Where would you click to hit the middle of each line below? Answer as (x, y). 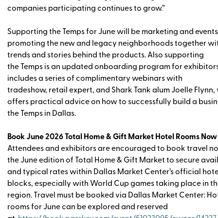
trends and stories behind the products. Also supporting (106, 55)
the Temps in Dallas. (43, 114)
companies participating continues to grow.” (87, 9)
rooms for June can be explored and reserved (88, 207)
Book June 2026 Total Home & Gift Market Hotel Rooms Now (112, 137)
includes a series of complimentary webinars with (95, 79)
